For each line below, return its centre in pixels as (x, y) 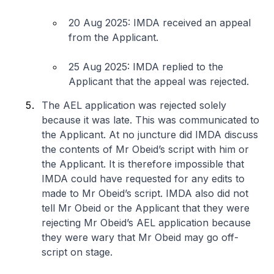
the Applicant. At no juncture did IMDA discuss (150, 134)
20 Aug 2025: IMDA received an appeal (160, 22)
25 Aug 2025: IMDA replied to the (146, 66)
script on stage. (77, 252)
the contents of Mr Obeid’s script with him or (145, 149)
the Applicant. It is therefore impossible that (143, 164)
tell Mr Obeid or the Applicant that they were (146, 208)
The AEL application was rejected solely (134, 105)
